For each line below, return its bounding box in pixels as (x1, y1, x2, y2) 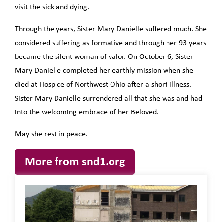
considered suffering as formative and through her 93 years (15, 39, 206, 48)
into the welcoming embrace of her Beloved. (15, 109, 159, 117)
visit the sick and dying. (15, 3, 89, 12)
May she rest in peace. (15, 130, 88, 139)
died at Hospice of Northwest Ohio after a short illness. (15, 81, 191, 89)
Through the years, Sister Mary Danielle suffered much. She (15, 25, 207, 34)
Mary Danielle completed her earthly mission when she (15, 67, 193, 75)
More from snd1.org (25, 156, 125, 168)
